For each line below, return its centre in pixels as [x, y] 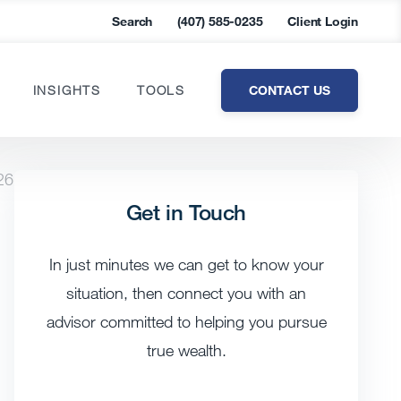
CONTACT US [290, 90]
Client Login [323, 21]
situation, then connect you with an [186, 293]
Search [132, 21]
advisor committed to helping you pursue [186, 321]
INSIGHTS [67, 90]
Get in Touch [186, 212]
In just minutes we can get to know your [186, 264]
